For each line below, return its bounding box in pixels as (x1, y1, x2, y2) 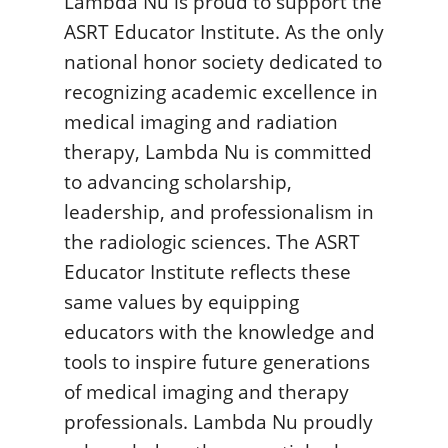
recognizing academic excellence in (64, 77, 378, 105)
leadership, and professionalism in (64, 197, 374, 225)
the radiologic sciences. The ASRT (64, 227, 360, 255)
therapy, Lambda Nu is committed (64, 137, 372, 165)
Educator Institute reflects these (64, 257, 351, 285)
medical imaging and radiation (64, 107, 338, 135)
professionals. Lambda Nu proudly (64, 407, 373, 435)
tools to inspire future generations (64, 347, 370, 375)
